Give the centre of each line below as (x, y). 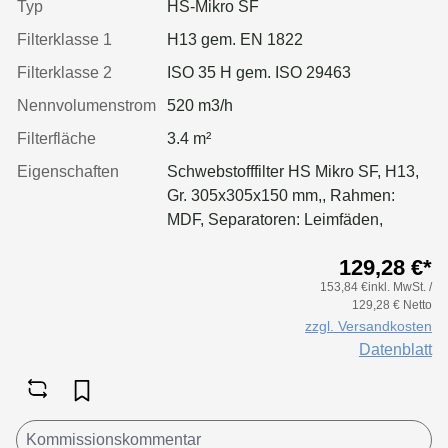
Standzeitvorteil (222, 315)
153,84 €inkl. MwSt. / (376, 286)
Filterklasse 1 (64, 39)
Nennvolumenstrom (86, 105)
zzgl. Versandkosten (368, 325)
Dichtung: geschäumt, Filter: (266, 243)
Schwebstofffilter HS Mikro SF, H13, (293, 171)
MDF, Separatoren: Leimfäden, (275, 219)
